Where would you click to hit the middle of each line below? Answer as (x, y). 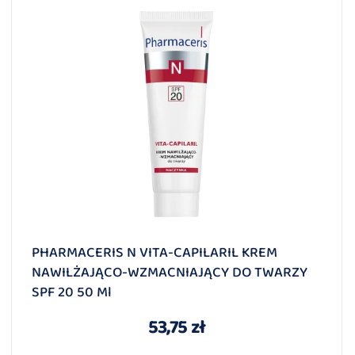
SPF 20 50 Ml (72, 293)
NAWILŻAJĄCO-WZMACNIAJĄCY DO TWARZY (170, 273)
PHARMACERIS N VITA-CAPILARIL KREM (155, 253)
